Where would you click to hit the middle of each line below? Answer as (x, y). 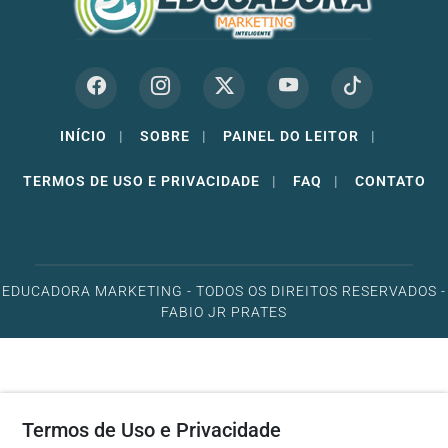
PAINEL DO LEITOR (291, 136)
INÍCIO (83, 136)
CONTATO (390, 181)
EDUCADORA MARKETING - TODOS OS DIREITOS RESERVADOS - (224, 292)
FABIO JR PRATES (224, 313)
